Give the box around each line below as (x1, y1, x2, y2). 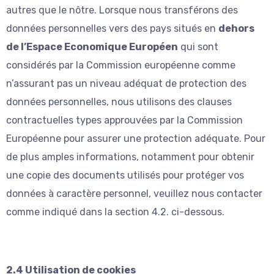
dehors (218, 22, 254, 34)
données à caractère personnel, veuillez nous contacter (6, 187, 262, 199)
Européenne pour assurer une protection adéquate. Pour (6, 132, 265, 144)
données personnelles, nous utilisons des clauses (6, 95, 232, 108)
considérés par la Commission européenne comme (6, 59, 235, 71)
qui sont (178, 40, 218, 53)
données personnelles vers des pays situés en (6, 22, 218, 34)
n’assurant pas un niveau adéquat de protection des (6, 77, 246, 89)
